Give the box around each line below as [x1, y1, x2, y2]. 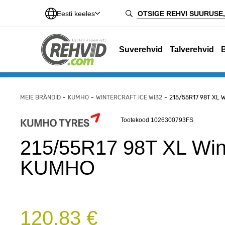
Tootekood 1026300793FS [121, 117, 193, 124]
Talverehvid [170, 45, 214, 54]
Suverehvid [119, 45, 163, 54]
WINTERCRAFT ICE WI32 [96, 94, 162, 101]
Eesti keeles [57, 10, 95, 18]
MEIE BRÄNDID [20, 94, 61, 101]
